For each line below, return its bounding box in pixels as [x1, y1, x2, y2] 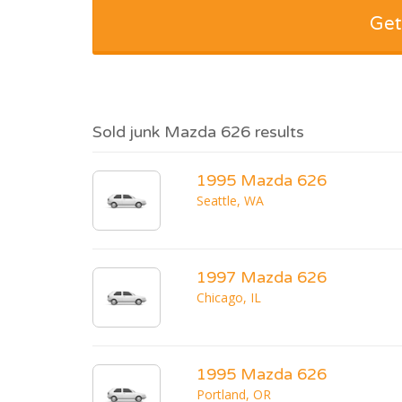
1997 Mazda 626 [197, 267, 327, 288]
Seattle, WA [197, 192, 264, 210]
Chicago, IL [197, 289, 261, 307]
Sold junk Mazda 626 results [92, 122, 304, 143]
